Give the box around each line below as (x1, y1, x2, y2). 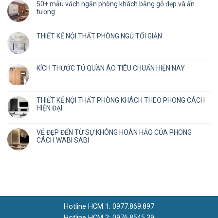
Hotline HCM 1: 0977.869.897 (64, 202, 154, 211)
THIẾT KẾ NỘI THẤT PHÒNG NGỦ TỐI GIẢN (36, 32, 162, 40)
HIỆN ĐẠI (36, 104, 62, 112)
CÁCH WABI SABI (36, 136, 89, 145)
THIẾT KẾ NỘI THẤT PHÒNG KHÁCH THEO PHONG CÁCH (36, 96, 205, 105)
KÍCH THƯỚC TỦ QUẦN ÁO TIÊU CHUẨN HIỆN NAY (36, 64, 185, 73)
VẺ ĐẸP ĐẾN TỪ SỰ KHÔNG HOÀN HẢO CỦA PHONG (36, 128, 192, 137)
